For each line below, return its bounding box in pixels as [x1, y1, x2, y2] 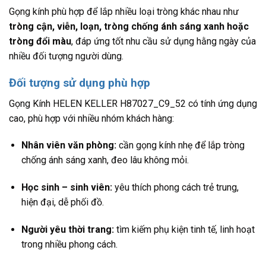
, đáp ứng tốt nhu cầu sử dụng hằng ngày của [71, 36, 256, 47]
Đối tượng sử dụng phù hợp [9, 76, 150, 90]
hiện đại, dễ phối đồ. [21, 197, 104, 208]
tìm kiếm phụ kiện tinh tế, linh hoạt [113, 224, 255, 236]
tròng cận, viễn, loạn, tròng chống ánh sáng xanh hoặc [9, 21, 249, 33]
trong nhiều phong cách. [21, 239, 118, 251]
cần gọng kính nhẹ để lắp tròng [116, 140, 245, 151]
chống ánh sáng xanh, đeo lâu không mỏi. [21, 154, 189, 166]
